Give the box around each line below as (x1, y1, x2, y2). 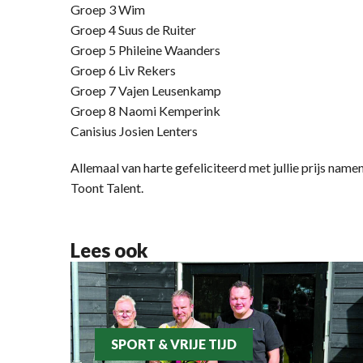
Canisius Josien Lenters (70, 123, 198, 139)
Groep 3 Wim (70, 2, 145, 17)
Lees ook (70, 238, 148, 262)
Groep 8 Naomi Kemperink (70, 103, 220, 118)
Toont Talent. (70, 180, 143, 195)
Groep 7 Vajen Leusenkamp (70, 83, 221, 98)
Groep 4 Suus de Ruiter (70, 22, 196, 37)
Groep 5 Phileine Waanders (70, 42, 220, 58)
